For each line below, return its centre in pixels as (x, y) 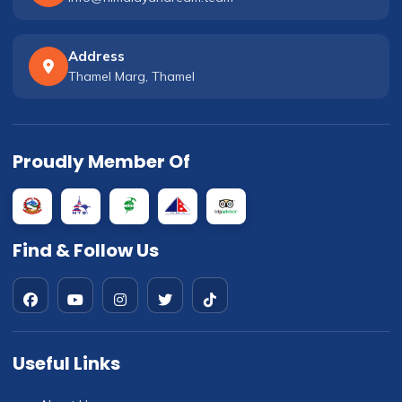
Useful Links (66, 364)
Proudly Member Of (101, 162)
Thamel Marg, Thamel (131, 77)
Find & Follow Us (86, 251)
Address (96, 57)
